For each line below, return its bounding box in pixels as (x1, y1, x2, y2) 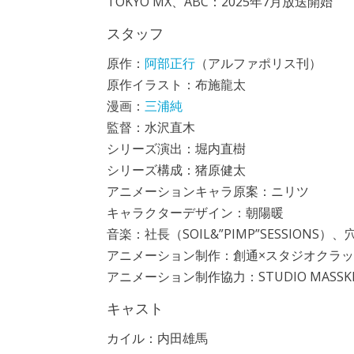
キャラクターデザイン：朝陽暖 (106, 204, 284, 221)
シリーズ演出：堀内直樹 (106, 140, 246, 157)
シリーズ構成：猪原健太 (106, 161, 246, 179)
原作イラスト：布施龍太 (106, 76, 246, 93)
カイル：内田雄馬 (106, 330, 208, 347)
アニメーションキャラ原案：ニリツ (106, 183, 309, 200)
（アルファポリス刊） (194, 55, 322, 72)
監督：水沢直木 (106, 119, 195, 136)
